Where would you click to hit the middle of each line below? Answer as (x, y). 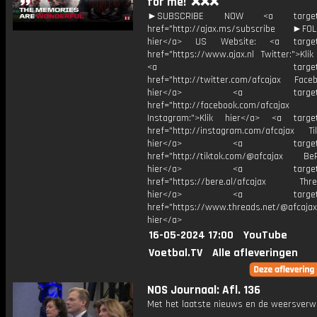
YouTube (265, 235)
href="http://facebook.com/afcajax (218, 105)
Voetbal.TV (175, 253)
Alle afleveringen (255, 253)
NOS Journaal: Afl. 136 (204, 290)
